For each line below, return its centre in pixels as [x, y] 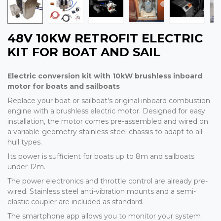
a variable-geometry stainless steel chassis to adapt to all [105, 132]
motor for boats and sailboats [64, 87]
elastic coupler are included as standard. [75, 202]
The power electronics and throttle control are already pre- [108, 181]
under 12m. [26, 167]
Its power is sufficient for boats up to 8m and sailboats [101, 157]
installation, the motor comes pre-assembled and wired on [108, 122]
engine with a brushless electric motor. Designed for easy [106, 111]
